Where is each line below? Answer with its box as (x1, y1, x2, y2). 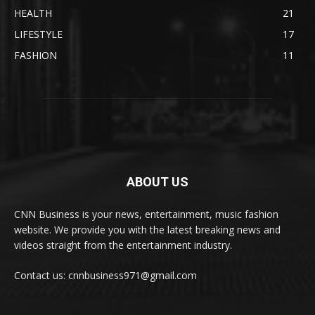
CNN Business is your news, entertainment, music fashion (14, 207, 278, 221)
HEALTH (14, 6, 52, 20)
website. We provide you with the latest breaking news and (14, 223, 281, 237)
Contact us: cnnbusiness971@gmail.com (14, 269, 197, 283)
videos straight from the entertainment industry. (14, 238, 232, 252)
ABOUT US (127, 174, 188, 190)
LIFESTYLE (14, 27, 63, 41)
